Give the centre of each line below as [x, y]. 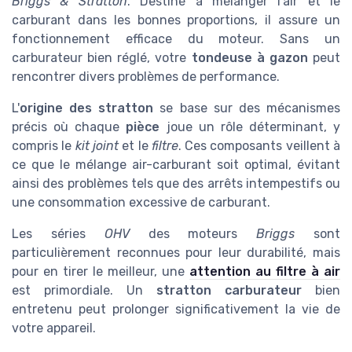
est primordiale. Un [84, 290]
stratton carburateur [229, 290]
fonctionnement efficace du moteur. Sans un [176, 38]
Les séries [58, 233]
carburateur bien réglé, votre [102, 57]
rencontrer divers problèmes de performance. [146, 76]
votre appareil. [54, 328]
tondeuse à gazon [249, 57]
